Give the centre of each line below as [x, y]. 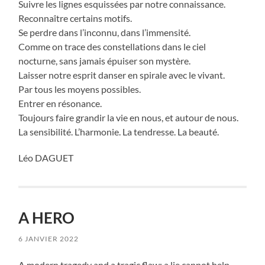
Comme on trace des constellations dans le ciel [112, 47]
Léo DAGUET [46, 158]
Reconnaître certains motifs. [75, 18]
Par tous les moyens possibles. [80, 89]
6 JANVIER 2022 [49, 239]
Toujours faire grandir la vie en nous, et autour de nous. [129, 118]
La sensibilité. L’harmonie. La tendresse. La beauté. [119, 132]
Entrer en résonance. [60, 104]
